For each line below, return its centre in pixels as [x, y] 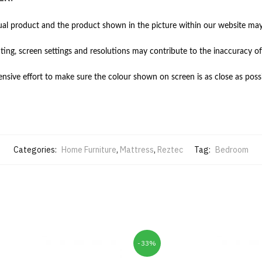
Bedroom [232, 150]
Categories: [36, 150]
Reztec [170, 150]
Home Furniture [89, 150]
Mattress [137, 150]
